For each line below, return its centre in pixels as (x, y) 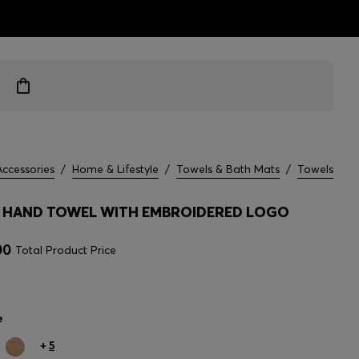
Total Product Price (66, 250)
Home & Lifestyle (115, 169)
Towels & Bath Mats (228, 169)
